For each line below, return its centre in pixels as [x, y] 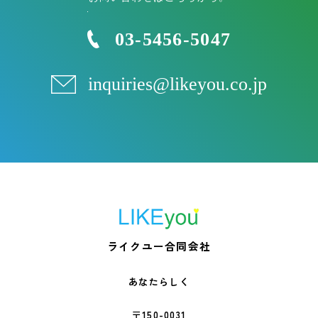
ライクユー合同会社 [159, 246]
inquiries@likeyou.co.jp [177, 84]
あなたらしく [159, 281]
